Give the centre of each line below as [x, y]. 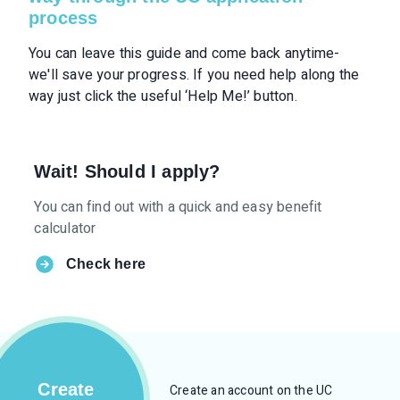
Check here [105, 264]
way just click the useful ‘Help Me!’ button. [163, 96]
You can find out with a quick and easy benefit [178, 207]
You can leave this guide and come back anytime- [184, 54]
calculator [65, 229]
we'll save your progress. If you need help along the [194, 75]
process [63, 18]
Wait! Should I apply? [127, 171]
